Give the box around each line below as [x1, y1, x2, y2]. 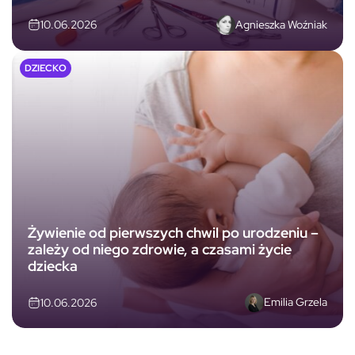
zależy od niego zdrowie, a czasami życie [28, 239, 292, 258]
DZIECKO [25, 61, 67, 74]
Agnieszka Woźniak [235, 17, 327, 32]
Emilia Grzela [264, 295, 327, 310]
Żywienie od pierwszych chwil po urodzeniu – [28, 223, 319, 242]
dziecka [28, 256, 78, 275]
